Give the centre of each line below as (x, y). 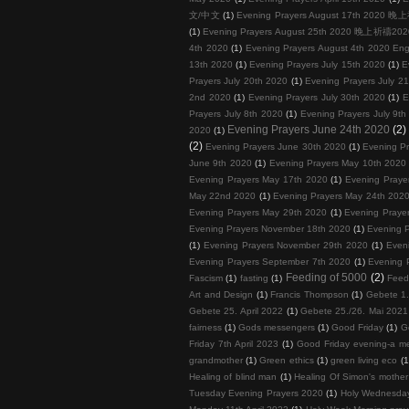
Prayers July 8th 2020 (236, 113)
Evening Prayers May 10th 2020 (338, 163)
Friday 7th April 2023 (234, 343)
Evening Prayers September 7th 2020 (270, 261)
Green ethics (287, 360)
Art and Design (221, 294)
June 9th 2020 (220, 163)
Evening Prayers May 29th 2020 (258, 212)
